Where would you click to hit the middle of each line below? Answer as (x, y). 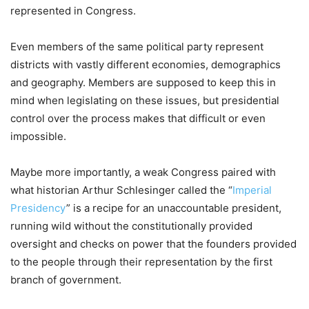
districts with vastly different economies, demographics (146, 64)
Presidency (38, 208)
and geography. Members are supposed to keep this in (143, 82)
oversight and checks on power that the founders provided (153, 243)
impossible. (38, 136)
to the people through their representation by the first (141, 261)
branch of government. (66, 279)
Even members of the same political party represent (137, 46)
